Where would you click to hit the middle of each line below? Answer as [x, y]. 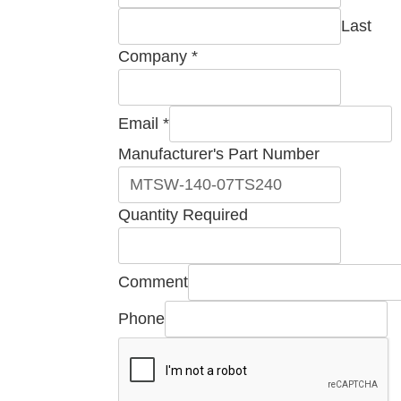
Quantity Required [183, 215]
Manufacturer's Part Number [219, 154]
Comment [153, 282]
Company [155, 57]
